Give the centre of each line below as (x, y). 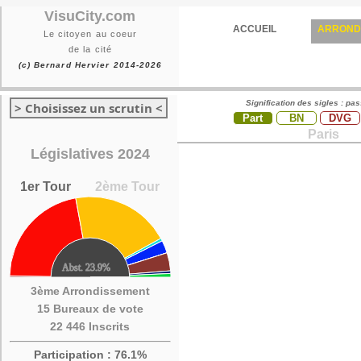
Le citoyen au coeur (90, 34)
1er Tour (46, 187)
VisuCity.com (90, 16)
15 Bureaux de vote (90, 309)
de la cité (90, 49)
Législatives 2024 (90, 154)
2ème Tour (128, 187)
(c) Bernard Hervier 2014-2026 (90, 65)
